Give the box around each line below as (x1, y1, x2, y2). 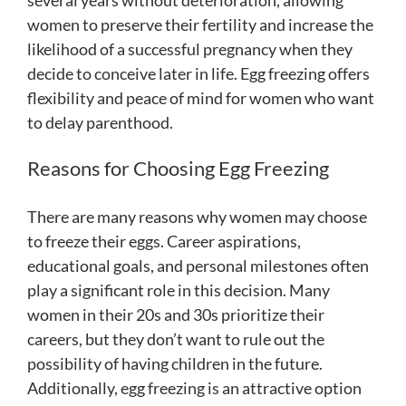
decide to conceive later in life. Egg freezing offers (27, 63, 370, 84)
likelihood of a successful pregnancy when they (27, 39, 353, 60)
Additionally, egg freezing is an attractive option (27, 378, 362, 399)
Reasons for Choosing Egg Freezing (27, 156, 329, 181)
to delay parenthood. (27, 112, 173, 133)
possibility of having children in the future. (27, 353, 323, 374)
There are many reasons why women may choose (27, 207, 367, 227)
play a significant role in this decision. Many (27, 280, 330, 301)
